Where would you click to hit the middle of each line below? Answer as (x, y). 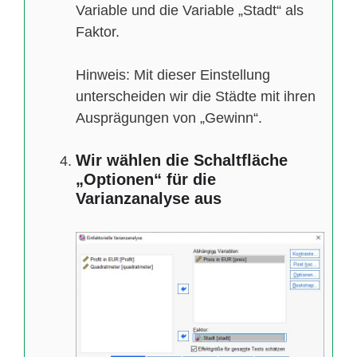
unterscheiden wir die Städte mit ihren (196, 96)
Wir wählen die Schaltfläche (182, 160)
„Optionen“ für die (146, 179)
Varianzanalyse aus (149, 198)
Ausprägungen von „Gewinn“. (169, 118)
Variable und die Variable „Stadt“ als (190, 10)
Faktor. (98, 31)
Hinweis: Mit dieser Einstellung (173, 75)
